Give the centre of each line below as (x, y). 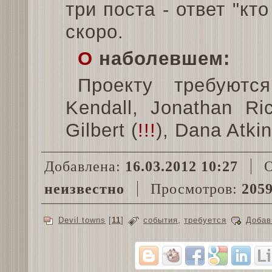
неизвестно (84, 189)
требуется (205, 220)
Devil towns (82, 220)
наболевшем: (161, 59)
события (161, 220)
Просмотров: (192, 189)
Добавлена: (85, 167)
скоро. (95, 32)
